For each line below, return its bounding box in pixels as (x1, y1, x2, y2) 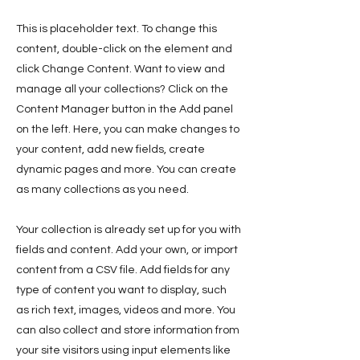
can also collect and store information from (16, 325, 239, 336)
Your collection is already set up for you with (16, 224, 241, 235)
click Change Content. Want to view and (16, 63, 225, 75)
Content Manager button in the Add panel (16, 104, 233, 115)
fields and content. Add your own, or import (16, 244, 238, 256)
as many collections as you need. (16, 184, 189, 195)
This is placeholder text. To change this (16, 23, 217, 35)
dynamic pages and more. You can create (16, 164, 236, 175)
